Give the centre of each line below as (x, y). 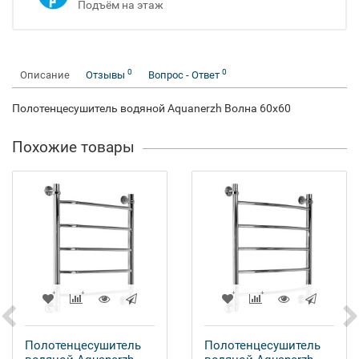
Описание (45, 75)
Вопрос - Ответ (185, 75)
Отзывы (107, 75)
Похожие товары (73, 147)
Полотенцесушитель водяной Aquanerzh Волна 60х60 (151, 108)
